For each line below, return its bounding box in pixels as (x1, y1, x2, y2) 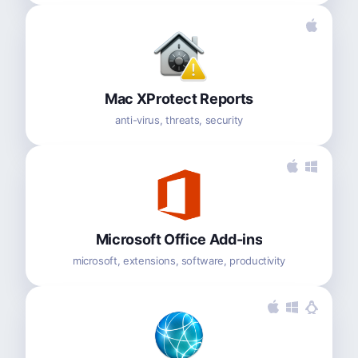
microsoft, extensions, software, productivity (72, 253, 286, 267)
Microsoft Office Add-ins (95, 230, 263, 248)
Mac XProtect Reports (105, 89, 253, 107)
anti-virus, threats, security (115, 113, 243, 126)
